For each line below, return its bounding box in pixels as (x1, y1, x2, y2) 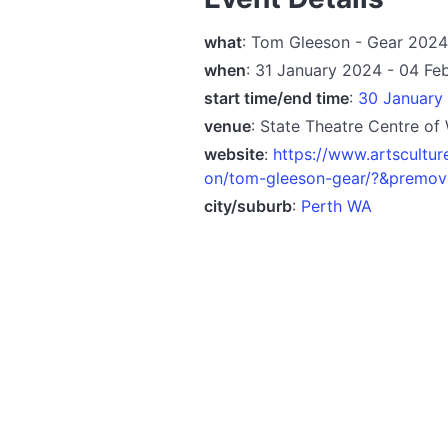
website (204, 143, 264, 164)
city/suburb (204, 195, 292, 216)
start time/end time (204, 87, 349, 108)
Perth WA (301, 195, 372, 216)
